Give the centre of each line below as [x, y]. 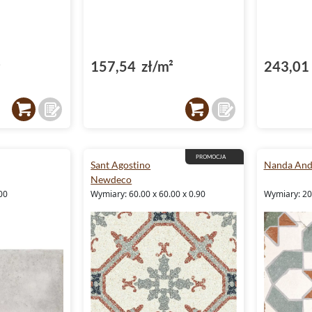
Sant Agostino [121, 164]
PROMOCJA [210, 156]
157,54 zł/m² [132, 66]
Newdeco [111, 179]
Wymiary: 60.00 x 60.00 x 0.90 [148, 194]
